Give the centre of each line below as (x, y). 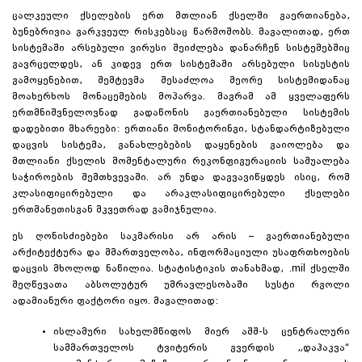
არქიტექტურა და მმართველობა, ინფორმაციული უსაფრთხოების (181, 253)
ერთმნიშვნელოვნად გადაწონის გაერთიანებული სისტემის (181, 113)
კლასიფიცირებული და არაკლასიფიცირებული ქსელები (181, 194)
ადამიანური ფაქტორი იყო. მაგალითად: (115, 301)
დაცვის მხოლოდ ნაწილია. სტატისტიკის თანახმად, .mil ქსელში (181, 269)
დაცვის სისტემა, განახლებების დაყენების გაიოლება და (181, 145)
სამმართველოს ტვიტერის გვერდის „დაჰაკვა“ (201, 349)
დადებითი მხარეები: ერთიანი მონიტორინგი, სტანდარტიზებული (181, 129)
